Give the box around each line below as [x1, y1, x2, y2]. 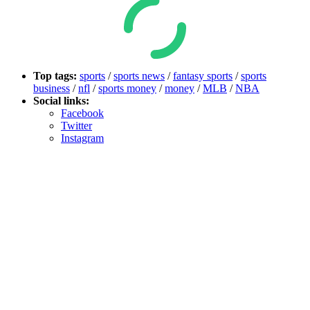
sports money [98, 82, 156, 95]
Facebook [61, 107, 104, 120]
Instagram [61, 132, 104, 145]
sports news [113, 70, 165, 82]
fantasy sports [173, 70, 232, 82]
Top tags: [33, 70, 80, 82]
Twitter [61, 120, 92, 132]
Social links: [33, 95, 89, 107]
